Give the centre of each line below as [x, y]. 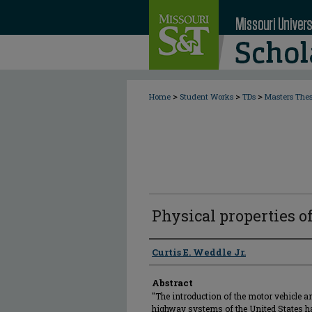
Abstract [172, 283]
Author [167, 251]
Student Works [206, 96]
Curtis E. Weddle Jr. [199, 252]
